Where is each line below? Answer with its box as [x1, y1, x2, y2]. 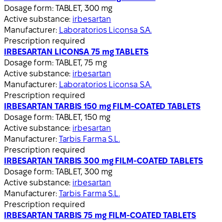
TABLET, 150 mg [55, 112, 111, 121]
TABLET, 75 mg [55, 58, 107, 67]
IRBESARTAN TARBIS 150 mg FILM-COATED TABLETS [4, 102, 201, 111]
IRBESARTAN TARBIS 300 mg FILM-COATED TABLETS [4, 156, 203, 165]
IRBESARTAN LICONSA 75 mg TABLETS [4, 47, 149, 56]
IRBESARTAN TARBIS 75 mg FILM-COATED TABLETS [4, 211, 196, 220]
